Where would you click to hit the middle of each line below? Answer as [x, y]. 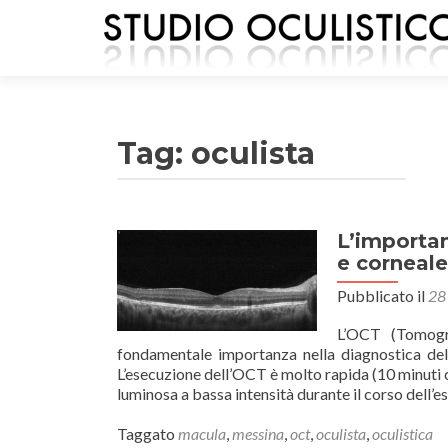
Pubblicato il [382, 295]
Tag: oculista [216, 153]
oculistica [402, 433]
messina [258, 433]
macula [202, 433]
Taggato [147, 433]
